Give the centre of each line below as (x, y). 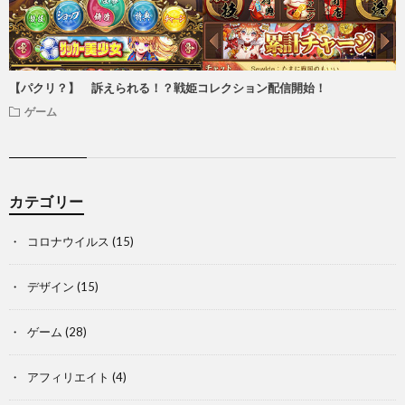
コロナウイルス (68, 241)
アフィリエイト (68, 377)
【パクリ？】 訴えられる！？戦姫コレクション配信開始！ (168, 87)
